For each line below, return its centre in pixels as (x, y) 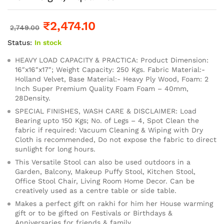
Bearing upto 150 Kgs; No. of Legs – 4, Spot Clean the (107, 120)
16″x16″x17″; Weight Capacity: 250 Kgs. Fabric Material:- (110, 69)
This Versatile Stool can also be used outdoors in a (103, 162)
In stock (48, 42)
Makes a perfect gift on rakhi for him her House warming (114, 203)
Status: (20, 42)
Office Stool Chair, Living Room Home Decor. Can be (105, 181)
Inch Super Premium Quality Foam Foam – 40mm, (102, 88)
